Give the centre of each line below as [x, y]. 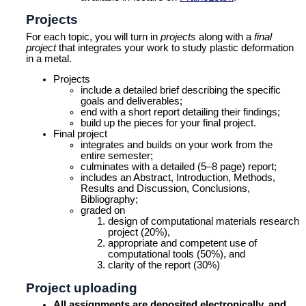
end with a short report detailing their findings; [181, 112]
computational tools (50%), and [177, 254]
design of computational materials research [204, 222]
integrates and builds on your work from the [177, 145]
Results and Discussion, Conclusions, [166, 189]
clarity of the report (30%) [164, 265]
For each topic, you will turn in [94, 37]
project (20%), [139, 233]
